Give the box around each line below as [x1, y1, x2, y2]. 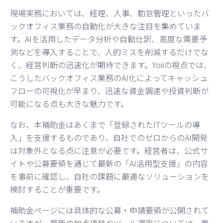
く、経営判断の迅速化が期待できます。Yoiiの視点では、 [10, 58, 212, 71]
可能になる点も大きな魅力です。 [10, 97, 128, 110]
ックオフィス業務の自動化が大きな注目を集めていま [10, 19, 201, 32]
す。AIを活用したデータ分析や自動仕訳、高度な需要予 [10, 32, 207, 45]
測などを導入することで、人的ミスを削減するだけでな [10, 45, 209, 58]
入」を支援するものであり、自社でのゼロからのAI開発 [10, 131, 208, 143]
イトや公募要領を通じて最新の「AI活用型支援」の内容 [10, 157, 208, 169]
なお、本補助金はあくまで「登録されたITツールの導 [10, 118, 200, 130]
